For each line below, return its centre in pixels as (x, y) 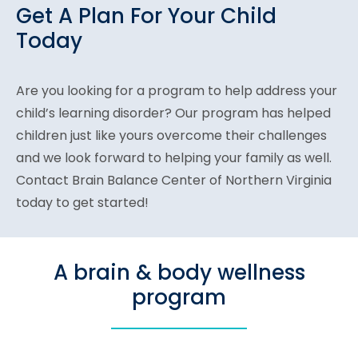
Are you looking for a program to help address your (177, 90)
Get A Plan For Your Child (146, 16)
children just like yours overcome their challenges (171, 135)
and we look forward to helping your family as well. (174, 157)
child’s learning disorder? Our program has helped (173, 113)
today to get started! (82, 202)
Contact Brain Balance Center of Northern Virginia (174, 180)
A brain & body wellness (179, 273)
